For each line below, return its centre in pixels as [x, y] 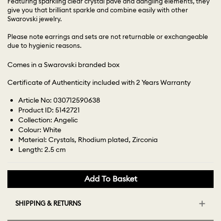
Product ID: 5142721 [49, 110]
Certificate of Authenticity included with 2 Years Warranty [99, 83]
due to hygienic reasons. [44, 46]
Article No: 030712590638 [59, 100]
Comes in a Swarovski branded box [63, 65]
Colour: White [40, 130]
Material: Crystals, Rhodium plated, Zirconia [88, 140]
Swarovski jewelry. [35, 19]
